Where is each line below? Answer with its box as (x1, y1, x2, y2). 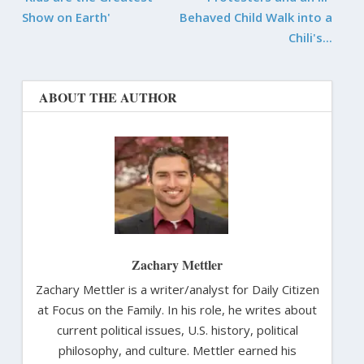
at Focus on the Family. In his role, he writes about (37, 301, 317, 318)
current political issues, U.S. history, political (56, 321, 298, 338)
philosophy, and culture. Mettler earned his (58, 341, 297, 358)
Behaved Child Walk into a (180, 8, 333, 25)
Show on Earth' (21, 8, 110, 25)
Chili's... (288, 28, 333, 45)
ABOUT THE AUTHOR (38, 87, 177, 106)
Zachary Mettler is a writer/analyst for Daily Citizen (35, 280, 319, 297)
